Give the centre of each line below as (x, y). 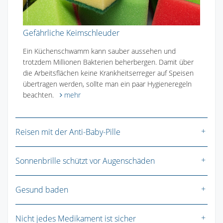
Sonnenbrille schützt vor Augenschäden (85, 161)
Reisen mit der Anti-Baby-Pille (68, 132)
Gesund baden (42, 189)
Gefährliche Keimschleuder (71, 33)
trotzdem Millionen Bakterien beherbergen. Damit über (108, 62)
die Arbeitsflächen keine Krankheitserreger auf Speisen (108, 73)
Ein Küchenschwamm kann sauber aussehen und (99, 51)
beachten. (41, 95)
